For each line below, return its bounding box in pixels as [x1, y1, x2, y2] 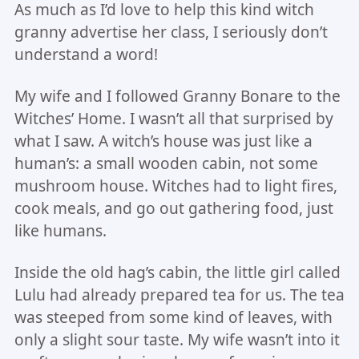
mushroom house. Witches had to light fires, [14, 175, 337, 197]
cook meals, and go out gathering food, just [14, 198, 333, 220]
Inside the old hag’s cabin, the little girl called [14, 262, 341, 284]
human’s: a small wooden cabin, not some [14, 153, 318, 175]
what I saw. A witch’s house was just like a [14, 131, 313, 152]
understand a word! [14, 44, 158, 66]
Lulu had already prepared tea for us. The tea [14, 284, 345, 306]
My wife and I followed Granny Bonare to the [14, 86, 341, 107]
